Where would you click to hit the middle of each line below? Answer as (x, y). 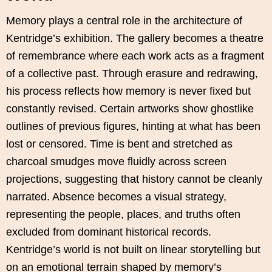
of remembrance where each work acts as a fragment (135, 56)
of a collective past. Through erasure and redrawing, (132, 74)
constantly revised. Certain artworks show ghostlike (130, 109)
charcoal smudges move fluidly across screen (116, 162)
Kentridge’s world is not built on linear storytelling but (133, 250)
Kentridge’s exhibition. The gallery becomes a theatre (135, 39)
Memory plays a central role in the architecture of (124, 21)
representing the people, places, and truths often (123, 215)
